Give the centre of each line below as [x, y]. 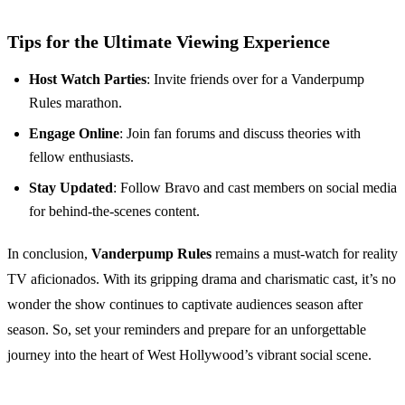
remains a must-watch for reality [305, 254]
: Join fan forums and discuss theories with [240, 134]
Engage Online [74, 134]
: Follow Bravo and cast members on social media [255, 188]
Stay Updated [71, 188]
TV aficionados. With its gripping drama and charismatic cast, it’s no [202, 279]
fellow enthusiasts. [81, 157]
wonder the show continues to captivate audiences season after [185, 305]
